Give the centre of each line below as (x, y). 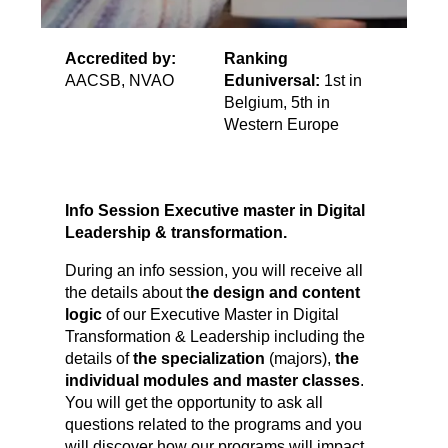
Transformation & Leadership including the (215, 337)
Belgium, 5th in (277, 103)
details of (99, 359)
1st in (341, 81)
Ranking (256, 59)
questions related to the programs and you (214, 425)
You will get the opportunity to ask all (194, 403)
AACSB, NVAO (120, 81)
